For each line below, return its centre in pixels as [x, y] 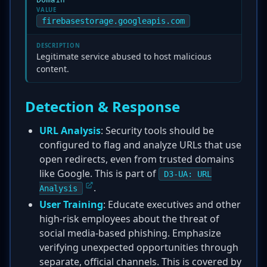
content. [53, 69]
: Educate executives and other [172, 204]
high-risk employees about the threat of [129, 219]
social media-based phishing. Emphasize [130, 233]
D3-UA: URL [188, 174]
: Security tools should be [157, 131]
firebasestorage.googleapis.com [113, 21]
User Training [71, 204]
